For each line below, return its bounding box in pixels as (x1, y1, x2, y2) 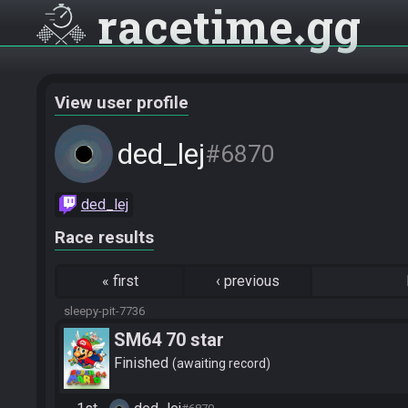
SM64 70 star (114, 329, 224, 351)
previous (223, 272, 280, 290)
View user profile (55, 93, 189, 113)
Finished (114, 353, 172, 372)
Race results (55, 228, 154, 248)
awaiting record (177, 355, 266, 371)
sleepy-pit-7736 (64, 304, 145, 318)
